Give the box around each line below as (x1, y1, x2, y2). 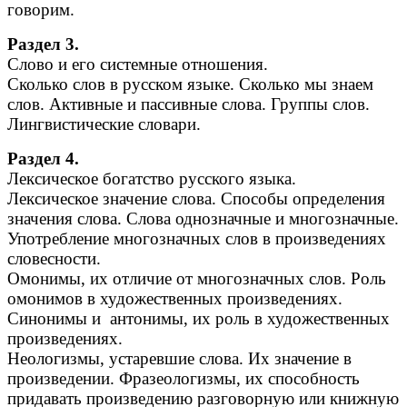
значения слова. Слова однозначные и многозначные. (7, 209, 399, 229)
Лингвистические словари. (7, 114, 201, 134)
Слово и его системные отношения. (7, 55, 268, 74)
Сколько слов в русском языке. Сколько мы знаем (7, 74, 373, 94)
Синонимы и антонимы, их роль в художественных (7, 309, 390, 329)
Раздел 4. (7, 149, 79, 169)
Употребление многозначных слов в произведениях (7, 229, 386, 249)
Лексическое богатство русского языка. (7, 169, 296, 189)
